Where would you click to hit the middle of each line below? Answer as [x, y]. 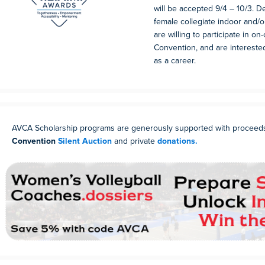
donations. [177, 141]
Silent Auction [85, 141]
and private [135, 141]
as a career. [175, 61]
